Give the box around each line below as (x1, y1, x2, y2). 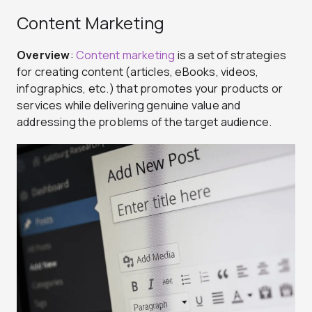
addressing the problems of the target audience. (17, 114, 272, 130)
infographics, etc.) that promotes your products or (17, 81, 283, 97)
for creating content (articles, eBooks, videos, (17, 64, 259, 80)
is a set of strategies (175, 47, 287, 63)
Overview (17, 47, 70, 63)
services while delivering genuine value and (17, 97, 241, 114)
